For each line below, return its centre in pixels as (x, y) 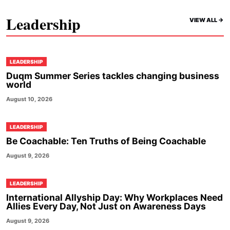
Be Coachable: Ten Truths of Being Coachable (106, 141)
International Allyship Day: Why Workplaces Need (114, 198)
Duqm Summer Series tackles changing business (113, 76)
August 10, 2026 (29, 99)
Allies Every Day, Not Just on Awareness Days (106, 206)
